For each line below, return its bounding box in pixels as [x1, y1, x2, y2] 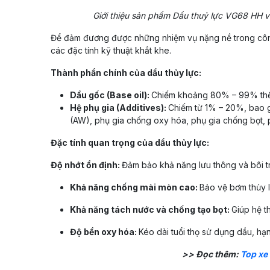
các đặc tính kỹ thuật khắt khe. [51, 45, 171, 56]
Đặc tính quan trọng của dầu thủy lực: [51, 137, 209, 148]
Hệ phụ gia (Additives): [70, 102, 168, 113]
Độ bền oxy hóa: [70, 227, 139, 237]
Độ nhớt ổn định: [51, 160, 122, 171]
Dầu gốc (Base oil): [70, 90, 151, 101]
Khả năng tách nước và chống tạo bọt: [70, 204, 231, 215]
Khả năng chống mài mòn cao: [70, 182, 199, 193]
